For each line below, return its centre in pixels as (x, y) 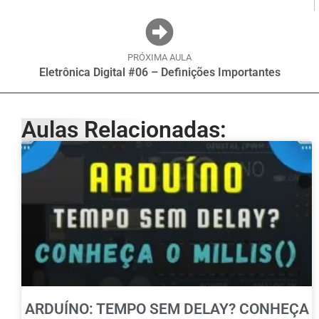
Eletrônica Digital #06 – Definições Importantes (159, 73)
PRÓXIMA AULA (159, 58)
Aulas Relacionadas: (124, 130)
